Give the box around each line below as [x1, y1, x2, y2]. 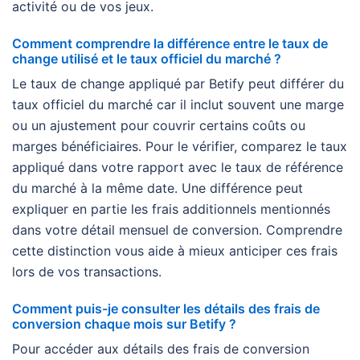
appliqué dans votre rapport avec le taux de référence [12, 158, 343, 175]
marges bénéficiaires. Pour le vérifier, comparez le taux [12, 137, 347, 154]
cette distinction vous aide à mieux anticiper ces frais [12, 242, 337, 259]
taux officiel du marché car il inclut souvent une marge [12, 96, 344, 112]
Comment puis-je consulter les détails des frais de [12, 300, 320, 317]
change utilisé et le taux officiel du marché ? [12, 50, 281, 67]
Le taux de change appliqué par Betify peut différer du [12, 75, 344, 92]
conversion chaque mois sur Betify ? [12, 315, 236, 332]
